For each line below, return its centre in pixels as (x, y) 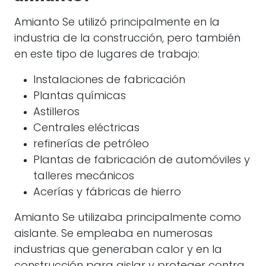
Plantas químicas (80, 96)
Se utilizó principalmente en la (140, 23)
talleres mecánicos (84, 177)
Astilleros (56, 113)
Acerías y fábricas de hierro (107, 193)
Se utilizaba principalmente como (150, 218)
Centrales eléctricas (86, 129)
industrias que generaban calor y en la (118, 250)
